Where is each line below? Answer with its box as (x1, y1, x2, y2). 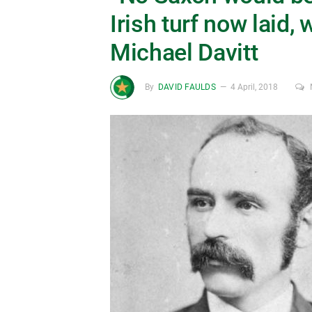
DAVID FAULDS (158, 82, 216, 93)
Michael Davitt (110, 38, 258, 67)
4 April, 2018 (230, 82, 278, 93)
